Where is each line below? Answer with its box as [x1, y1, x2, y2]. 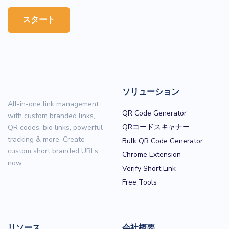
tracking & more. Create [8, 134, 85, 144]
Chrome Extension [122, 149, 181, 159]
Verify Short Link [122, 163, 176, 173]
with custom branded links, [8, 110, 95, 121]
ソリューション [122, 86, 179, 98]
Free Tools [122, 177, 157, 187]
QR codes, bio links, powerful [8, 122, 103, 132]
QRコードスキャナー [122, 122, 190, 132]
